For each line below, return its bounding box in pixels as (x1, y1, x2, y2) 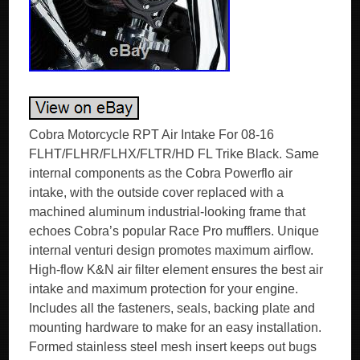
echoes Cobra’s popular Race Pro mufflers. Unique (29, 224, 320, 238)
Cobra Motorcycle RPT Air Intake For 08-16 (29, 128, 275, 141)
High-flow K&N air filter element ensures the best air (29, 263, 324, 276)
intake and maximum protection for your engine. (29, 282, 299, 296)
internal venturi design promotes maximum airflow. (29, 243, 314, 257)
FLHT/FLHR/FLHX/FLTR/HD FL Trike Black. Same (29, 147, 320, 161)
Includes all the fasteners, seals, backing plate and (29, 301, 316, 315)
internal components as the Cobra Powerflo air (29, 166, 293, 180)
